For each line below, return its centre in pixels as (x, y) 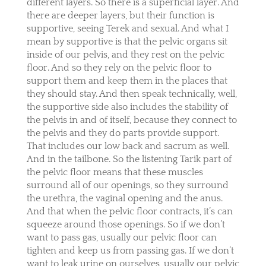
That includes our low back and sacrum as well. (128, 146)
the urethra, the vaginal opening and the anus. (124, 198)
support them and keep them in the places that (127, 80)
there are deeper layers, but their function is (120, 15)
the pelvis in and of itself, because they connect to (132, 120)
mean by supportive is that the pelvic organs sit (127, 41)
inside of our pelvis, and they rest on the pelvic (125, 54)
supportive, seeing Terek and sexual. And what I (127, 28)
